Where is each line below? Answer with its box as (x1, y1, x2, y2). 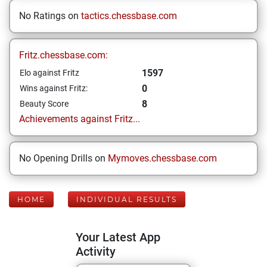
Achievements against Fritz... (19, 113, 140, 125)
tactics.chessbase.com (81, 10, 177, 21)
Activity (76, 244, 116, 259)
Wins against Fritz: (20, 83, 88, 93)
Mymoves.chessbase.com (108, 153, 217, 164)
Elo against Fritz (20, 68, 79, 77)
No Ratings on (19, 10, 81, 21)
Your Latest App (76, 230, 160, 244)
